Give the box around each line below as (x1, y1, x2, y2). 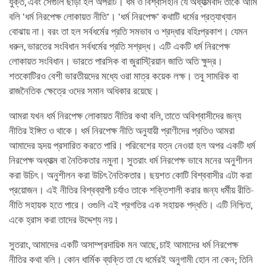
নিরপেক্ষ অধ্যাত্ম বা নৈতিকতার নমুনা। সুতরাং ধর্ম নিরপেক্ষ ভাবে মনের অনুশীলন (9, 154, 252, 166)
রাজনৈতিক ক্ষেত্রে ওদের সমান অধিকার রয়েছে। (9, 85, 159, 97)
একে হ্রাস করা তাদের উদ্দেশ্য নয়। (9, 214, 119, 226)
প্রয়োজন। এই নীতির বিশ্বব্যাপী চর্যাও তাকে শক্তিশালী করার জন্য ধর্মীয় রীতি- (9, 184, 254, 196)
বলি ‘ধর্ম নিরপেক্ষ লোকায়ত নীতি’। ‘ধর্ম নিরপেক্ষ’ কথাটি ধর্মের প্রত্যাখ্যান (9, 11, 236, 23)
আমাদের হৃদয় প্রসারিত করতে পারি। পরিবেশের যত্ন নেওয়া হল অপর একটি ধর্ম (9, 140, 255, 151)
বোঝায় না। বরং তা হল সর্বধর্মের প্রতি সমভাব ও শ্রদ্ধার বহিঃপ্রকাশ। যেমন (9, 26, 248, 37)
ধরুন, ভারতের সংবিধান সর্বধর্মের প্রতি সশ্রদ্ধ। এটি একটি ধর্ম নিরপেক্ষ (9, 40, 230, 52)
